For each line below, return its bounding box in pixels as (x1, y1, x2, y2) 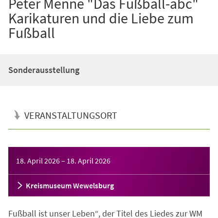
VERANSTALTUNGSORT (24, 109, 117, 121)
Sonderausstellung (8, 64, 79, 75)
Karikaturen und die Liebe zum (8, 8, 194, 27)
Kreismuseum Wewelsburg (25, 180, 114, 190)
